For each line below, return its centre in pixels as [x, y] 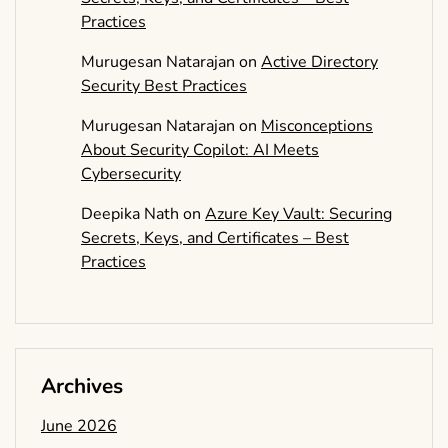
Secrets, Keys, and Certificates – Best [215, 238]
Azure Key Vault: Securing [298, 214]
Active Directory [319, 62]
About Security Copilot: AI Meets [200, 150]
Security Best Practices [164, 86]
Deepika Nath [130, 214]
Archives [82, 386]
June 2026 [79, 426]
